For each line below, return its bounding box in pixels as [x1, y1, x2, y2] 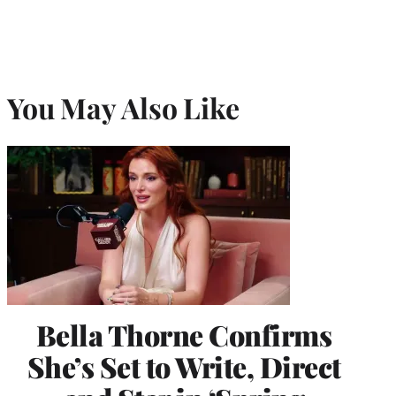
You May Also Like [7, 88, 240, 127]
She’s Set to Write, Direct [27, 346, 341, 385]
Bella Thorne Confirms [35, 315, 332, 354]
